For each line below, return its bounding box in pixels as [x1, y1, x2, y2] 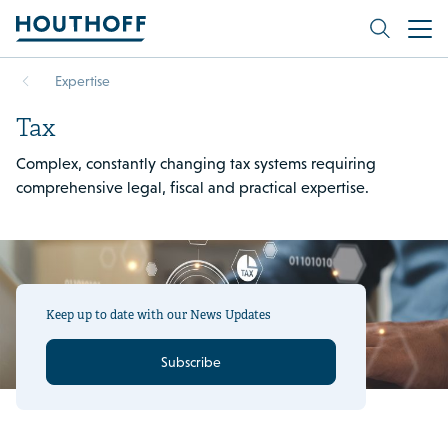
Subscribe [161, 354, 221, 371]
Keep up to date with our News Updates [46, 308, 271, 324]
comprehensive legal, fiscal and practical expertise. [16, 178, 369, 197]
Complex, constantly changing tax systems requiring [16, 154, 376, 173]
